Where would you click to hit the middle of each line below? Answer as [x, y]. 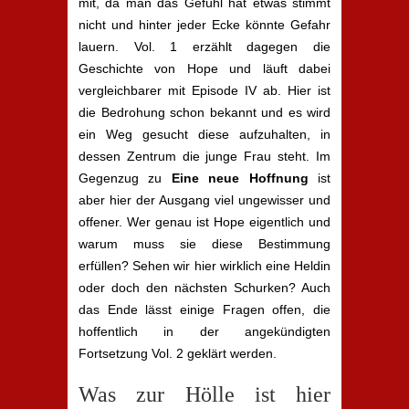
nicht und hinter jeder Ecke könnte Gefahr [204, 25]
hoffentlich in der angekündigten [204, 331]
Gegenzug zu [125, 178]
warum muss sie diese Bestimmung [204, 244]
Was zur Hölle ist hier [204, 394]
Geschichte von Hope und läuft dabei [204, 68]
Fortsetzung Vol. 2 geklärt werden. [178, 353]
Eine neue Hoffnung [240, 178]
